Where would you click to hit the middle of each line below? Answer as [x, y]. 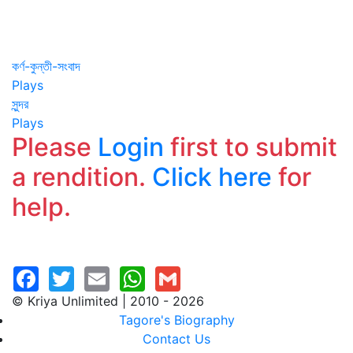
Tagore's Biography [176, 320]
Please [55, 147]
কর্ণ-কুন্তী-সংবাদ [46, 66]
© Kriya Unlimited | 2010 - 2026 [108, 301]
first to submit [251, 147]
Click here [212, 177]
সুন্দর [20, 104]
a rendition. [82, 177]
